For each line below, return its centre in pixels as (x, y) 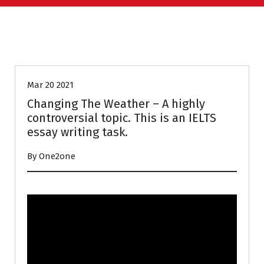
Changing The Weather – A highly (116, 104)
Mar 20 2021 (50, 85)
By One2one (51, 156)
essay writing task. (77, 132)
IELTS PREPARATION (151, 45)
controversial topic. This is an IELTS (122, 118)
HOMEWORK (62, 45)
